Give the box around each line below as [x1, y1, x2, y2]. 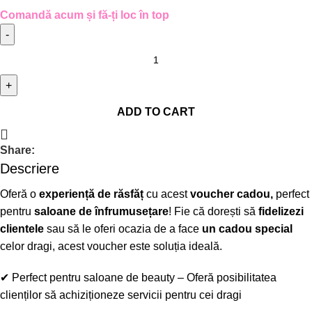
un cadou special [202, 223, 292, 235]
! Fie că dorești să [169, 205, 258, 217]
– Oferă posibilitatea [175, 272, 276, 283]
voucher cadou [190, 188, 270, 200]
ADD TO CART [117, 106, 195, 118]
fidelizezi [258, 205, 304, 217]
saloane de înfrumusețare [34, 205, 169, 217]
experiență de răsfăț [39, 188, 143, 200]
